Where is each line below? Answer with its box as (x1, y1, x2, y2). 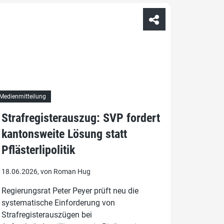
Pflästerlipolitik (1, 143, 75, 157)
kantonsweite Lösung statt (1, 127, 127, 141)
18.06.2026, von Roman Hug (1, 167, 90, 176)
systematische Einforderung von (1, 198, 115, 208)
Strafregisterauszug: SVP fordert (1, 111, 160, 125)
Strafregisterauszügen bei (1, 210, 92, 220)
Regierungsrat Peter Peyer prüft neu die (1, 186, 138, 196)
